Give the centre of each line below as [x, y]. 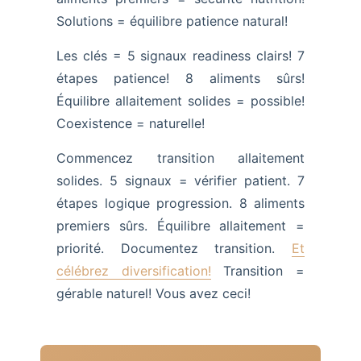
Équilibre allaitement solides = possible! [180, 100]
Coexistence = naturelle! [131, 123]
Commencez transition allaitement [180, 158]
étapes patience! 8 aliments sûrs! [180, 78]
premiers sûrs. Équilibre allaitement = [180, 225]
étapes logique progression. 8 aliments [180, 203]
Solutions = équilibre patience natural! [172, 21]
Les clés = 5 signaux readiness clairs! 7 [180, 55]
